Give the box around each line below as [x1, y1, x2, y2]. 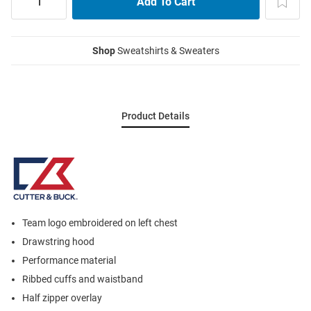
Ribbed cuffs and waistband [22, 273, 143, 285]
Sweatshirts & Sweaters [115, 44, 219, 56]
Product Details [121, 110, 190, 121]
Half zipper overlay [22, 292, 102, 303]
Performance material [22, 254, 116, 266]
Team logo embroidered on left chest [22, 217, 178, 228]
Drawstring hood [22, 235, 94, 247]
